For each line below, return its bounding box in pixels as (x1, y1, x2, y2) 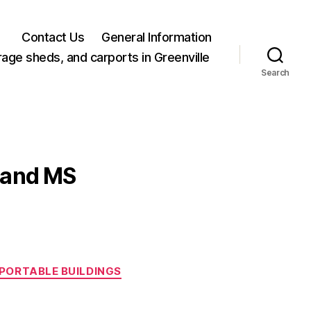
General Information (101, 29, 212, 44)
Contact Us (22, 29, 85, 44)
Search (260, 67, 290, 78)
